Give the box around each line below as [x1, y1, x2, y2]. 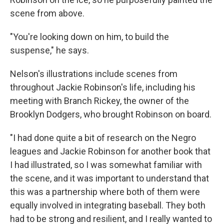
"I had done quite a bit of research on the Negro [10, 132, 196, 143]
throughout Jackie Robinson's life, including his [10, 82, 195, 93]
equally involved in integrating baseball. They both [10, 200, 205, 211]
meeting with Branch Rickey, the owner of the [10, 95, 189, 106]
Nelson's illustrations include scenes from [10, 68, 177, 79]
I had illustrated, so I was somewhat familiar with [10, 159, 202, 170]
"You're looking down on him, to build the [10, 31, 169, 42]
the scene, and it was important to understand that [10, 173, 209, 184]
